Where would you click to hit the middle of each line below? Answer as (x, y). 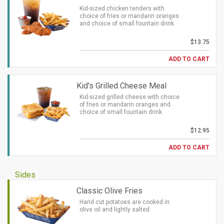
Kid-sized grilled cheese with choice (129, 97)
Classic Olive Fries (109, 191)
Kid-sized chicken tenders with (122, 8)
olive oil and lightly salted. (115, 209)
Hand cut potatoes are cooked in (124, 202)
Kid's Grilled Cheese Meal (121, 86)
